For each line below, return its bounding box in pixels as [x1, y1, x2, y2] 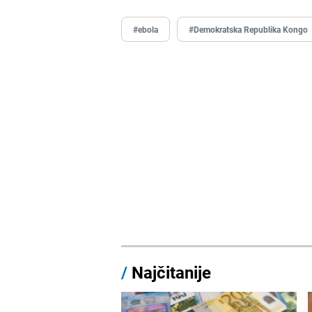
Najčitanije [132, 260, 212, 283]
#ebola [133, 23, 159, 35]
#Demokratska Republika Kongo [189, 23, 309, 35]
